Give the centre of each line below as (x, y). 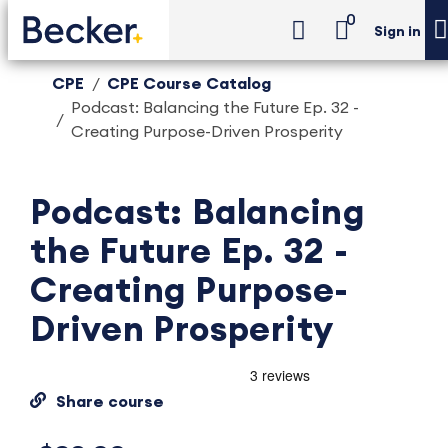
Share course (109, 402)
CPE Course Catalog (189, 84)
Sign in (397, 32)
